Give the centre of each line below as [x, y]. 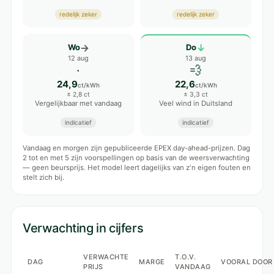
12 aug [78, 58]
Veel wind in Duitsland [196, 103]
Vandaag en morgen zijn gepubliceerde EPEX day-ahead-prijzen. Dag [136, 148]
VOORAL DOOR [247, 262]
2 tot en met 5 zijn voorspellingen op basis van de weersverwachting [136, 158]
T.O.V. [185, 257]
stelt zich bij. [43, 177]
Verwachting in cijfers [83, 228]
